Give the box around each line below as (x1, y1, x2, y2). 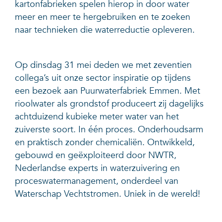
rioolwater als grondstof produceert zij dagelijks (15, 97, 204, 110)
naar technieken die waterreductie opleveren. (15, 24, 195, 37)
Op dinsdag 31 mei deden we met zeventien (15, 58, 192, 71)
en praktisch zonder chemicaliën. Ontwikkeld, (15, 136, 195, 149)
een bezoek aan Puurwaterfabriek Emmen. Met (15, 84, 200, 97)
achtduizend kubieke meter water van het (15, 110, 179, 123)
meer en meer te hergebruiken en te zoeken (15, 11, 190, 24)
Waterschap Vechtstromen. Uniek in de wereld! (15, 187, 200, 200)
